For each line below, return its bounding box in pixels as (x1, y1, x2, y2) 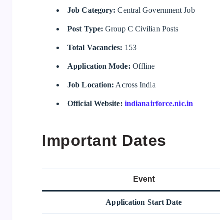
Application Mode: (67, 61, 131, 70)
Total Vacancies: (67, 43, 123, 52)
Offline (130, 61, 155, 70)
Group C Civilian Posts (103, 24, 179, 33)
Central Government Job (115, 5, 195, 14)
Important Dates (42, 132, 166, 150)
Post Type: (67, 24, 103, 33)
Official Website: (67, 99, 123, 108)
